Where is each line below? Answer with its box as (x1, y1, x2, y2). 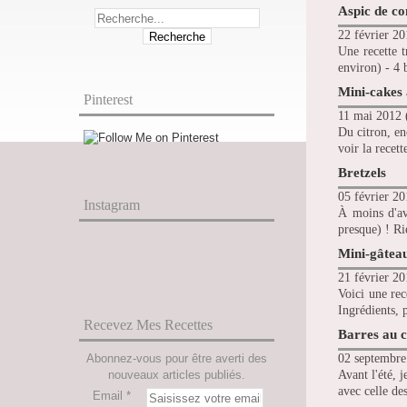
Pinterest (84, 92, 133, 107)
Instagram (84, 197, 140, 213)
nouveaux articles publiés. (108, 368, 245, 382)
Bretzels (338, 165, 386, 181)
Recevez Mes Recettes (84, 317, 213, 333)
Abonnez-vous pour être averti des (86, 352, 267, 365)
